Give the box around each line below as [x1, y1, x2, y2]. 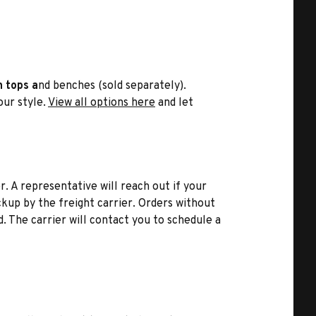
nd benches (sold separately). [38, 79, 186, 93]
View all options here [48, 96, 155, 110]
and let [155, 96, 193, 110]
